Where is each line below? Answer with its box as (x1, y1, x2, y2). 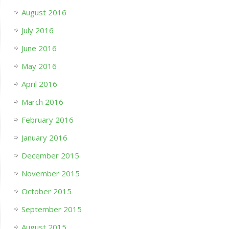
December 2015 (21, 150, 79, 161)
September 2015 (21, 204, 82, 215)
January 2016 (21, 132, 67, 143)
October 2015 (21, 186, 72, 197)
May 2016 (21, 61, 57, 72)
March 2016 (21, 97, 63, 107)
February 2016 (21, 114, 74, 125)
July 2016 (21, 25, 54, 36)
